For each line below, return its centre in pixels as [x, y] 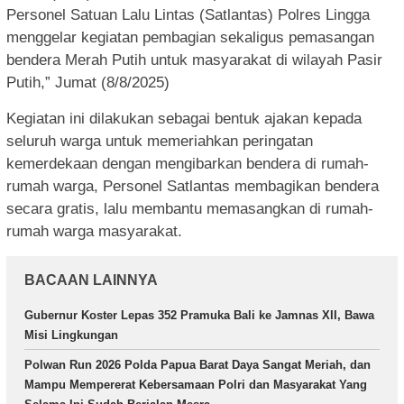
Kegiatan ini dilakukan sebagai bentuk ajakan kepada [184, 119]
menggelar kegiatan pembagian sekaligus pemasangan [190, 38]
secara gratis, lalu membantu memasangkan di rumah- [190, 209]
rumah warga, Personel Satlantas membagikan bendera [193, 187]
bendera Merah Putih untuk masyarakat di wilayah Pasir [194, 60]
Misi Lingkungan [71, 335]
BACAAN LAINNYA [91, 280]
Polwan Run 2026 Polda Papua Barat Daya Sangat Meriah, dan [197, 365]
